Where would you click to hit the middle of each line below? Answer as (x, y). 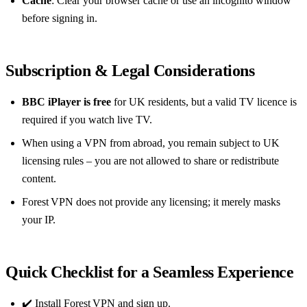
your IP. (39, 220)
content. (39, 179)
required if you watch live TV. (87, 120)
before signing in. (60, 19)
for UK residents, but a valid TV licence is (204, 102)
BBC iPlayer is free (66, 102)
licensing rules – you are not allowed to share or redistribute (150, 161)
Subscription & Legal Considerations (130, 71)
